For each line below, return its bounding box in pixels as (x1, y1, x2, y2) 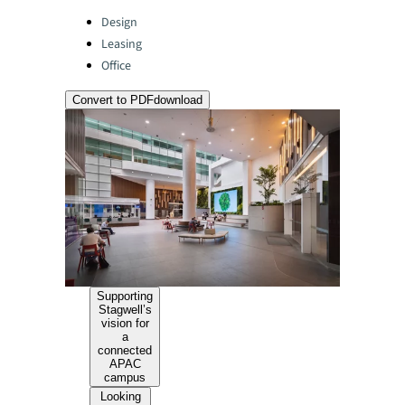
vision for (100, 316, 149, 330)
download (154, 93, 202, 107)
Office (101, 57, 131, 75)
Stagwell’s (98, 302, 152, 316)
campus (104, 370, 146, 384)
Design (101, 14, 137, 32)
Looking (99, 389, 141, 403)
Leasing (101, 35, 142, 53)
